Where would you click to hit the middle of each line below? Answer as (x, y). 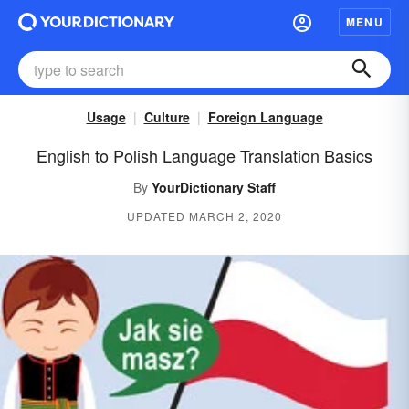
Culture (167, 117)
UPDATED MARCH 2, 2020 (204, 216)
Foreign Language (265, 117)
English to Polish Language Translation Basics (204, 155)
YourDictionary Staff (214, 187)
